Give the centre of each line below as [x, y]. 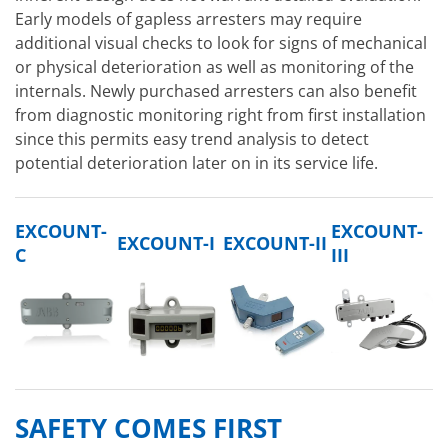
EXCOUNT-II [275, 242]
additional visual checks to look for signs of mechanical [221, 42]
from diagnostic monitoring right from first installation [220, 114]
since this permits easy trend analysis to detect [192, 138]
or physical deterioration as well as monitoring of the [214, 66]
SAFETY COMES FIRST [148, 428]
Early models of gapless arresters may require [188, 18]
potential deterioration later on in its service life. [196, 162]
